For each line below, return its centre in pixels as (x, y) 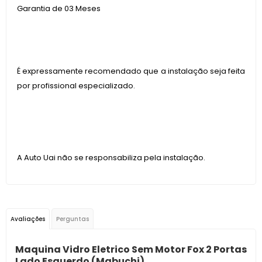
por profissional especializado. (76, 86)
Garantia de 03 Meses (59, 8)
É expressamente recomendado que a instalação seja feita (131, 71)
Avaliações (28, 219)
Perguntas (73, 219)
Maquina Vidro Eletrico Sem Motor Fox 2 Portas (131, 249)
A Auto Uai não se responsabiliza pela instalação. (111, 158)
